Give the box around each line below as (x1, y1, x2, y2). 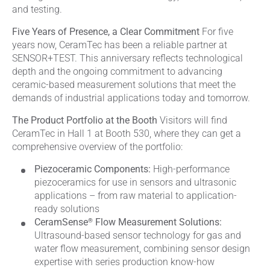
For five (199, 26, 233, 37)
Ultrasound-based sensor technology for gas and (34, 230, 241, 241)
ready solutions (34, 203, 99, 215)
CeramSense (34, 216, 88, 228)
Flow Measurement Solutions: (93, 216, 222, 228)
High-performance (151, 163, 230, 175)
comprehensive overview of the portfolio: (12, 141, 183, 152)
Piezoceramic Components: (34, 163, 151, 175)
